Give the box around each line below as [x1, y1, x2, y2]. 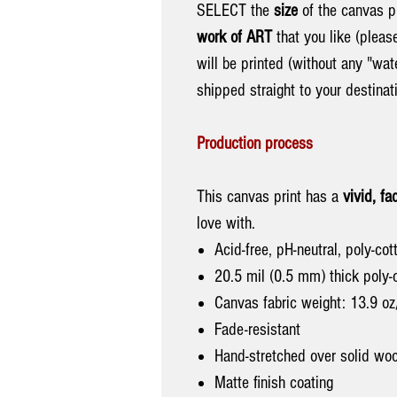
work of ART [197, 27, 272, 47]
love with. [197, 213, 255, 233]
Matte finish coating [214, 372, 333, 393]
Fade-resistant [214, 319, 300, 339]
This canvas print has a [197, 186, 343, 206]
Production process [197, 133, 313, 153]
